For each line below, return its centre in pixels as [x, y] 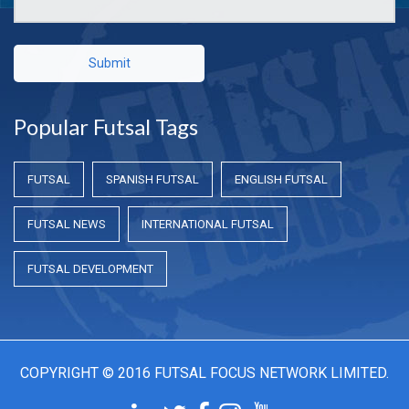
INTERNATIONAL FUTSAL [208, 225]
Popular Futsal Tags [106, 127]
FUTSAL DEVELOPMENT [90, 269]
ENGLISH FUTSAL [281, 180]
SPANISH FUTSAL [152, 180]
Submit [109, 63]
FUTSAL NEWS [67, 225]
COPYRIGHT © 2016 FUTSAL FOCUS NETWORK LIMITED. [204, 373]
